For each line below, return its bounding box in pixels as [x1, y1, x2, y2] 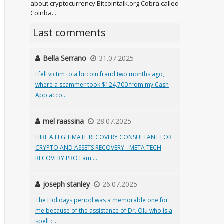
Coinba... [30, 8, 56, 17]
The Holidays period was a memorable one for [35, 196, 168, 204]
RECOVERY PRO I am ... [35, 154, 97, 162]
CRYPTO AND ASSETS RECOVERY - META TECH [35, 143, 161, 152]
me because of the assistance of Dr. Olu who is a [35, 206, 172, 215]
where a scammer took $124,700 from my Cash [35, 80, 169, 89]
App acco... [35, 91, 67, 99]
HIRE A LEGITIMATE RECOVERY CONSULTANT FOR [35, 133, 172, 141]
